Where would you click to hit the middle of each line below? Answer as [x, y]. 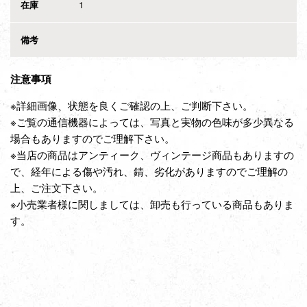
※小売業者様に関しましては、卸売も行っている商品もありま [152, 204]
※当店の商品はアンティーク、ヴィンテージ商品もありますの [152, 154]
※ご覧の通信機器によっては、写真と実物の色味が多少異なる [152, 121]
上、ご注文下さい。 [57, 187]
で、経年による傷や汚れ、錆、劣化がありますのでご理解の [149, 171]
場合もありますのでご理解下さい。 [93, 138]
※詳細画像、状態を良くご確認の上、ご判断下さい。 [132, 105]
